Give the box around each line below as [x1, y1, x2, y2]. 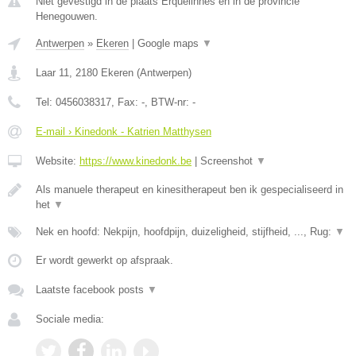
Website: [36, 155, 79, 167]
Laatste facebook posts [36, 284, 147, 296]
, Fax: [111, 96, 141, 108]
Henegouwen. [36, 10, 98, 22]
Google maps [137, 37, 202, 49]
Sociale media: [36, 313, 104, 325]
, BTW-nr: [145, 96, 192, 108]
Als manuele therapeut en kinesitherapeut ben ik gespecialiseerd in [36, 184, 343, 195]
